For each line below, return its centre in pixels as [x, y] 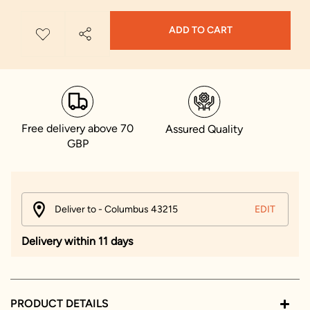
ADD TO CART [200, 30]
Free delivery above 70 [77, 128]
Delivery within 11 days [77, 241]
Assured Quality [204, 129]
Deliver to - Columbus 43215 [116, 209]
